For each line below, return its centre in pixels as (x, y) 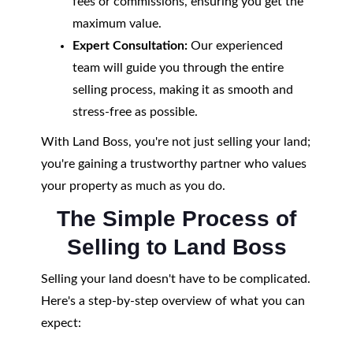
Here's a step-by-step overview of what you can (173, 301)
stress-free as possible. (135, 112)
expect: (61, 323)
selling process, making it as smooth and (182, 90)
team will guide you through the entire (178, 68)
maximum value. (117, 24)
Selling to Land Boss (176, 247)
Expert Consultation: (130, 46)
